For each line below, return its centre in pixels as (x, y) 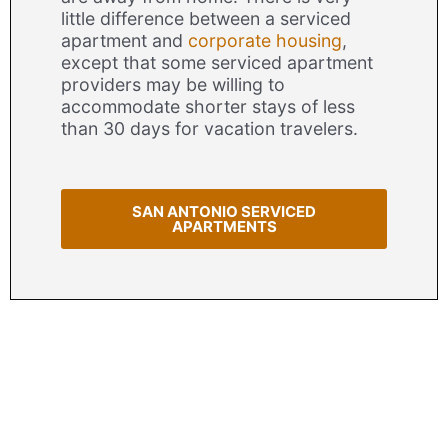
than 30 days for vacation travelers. (212, 129)
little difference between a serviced (206, 19)
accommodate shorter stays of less (208, 107)
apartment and (124, 41)
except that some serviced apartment (217, 63)
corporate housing (265, 41)
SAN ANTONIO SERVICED (224, 212)
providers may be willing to (173, 85)
